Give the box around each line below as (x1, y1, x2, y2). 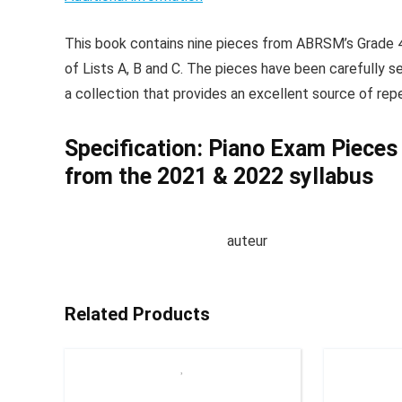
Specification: (65, 135, 208, 162)
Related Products (65, 303, 210, 325)
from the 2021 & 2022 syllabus (65, 163, 373, 189)
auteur (227, 232, 267, 249)
